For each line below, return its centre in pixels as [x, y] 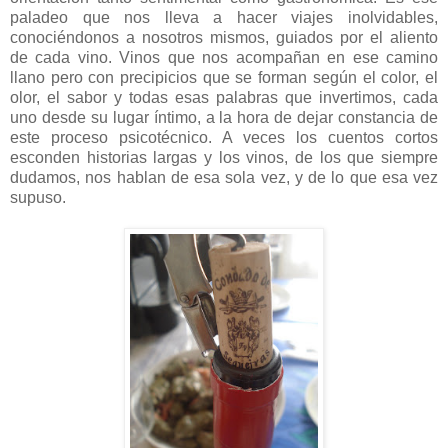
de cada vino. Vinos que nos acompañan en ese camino [224, 57]
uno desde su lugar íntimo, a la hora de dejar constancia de [224, 117]
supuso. [38, 197]
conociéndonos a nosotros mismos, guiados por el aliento [224, 37]
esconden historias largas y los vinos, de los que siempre [224, 157]
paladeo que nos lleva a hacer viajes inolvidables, [224, 17]
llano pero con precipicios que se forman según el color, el [224, 77]
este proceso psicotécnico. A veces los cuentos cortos [224, 137]
